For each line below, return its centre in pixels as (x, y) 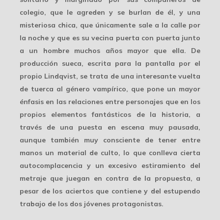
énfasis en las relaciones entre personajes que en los (110, 102)
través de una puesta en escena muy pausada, (110, 127)
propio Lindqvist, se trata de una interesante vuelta (110, 76)
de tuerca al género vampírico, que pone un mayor (110, 89)
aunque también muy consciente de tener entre (110, 140)
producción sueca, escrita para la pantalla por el (110, 64)
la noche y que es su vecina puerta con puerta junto (110, 38)
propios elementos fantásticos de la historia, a (110, 115)
